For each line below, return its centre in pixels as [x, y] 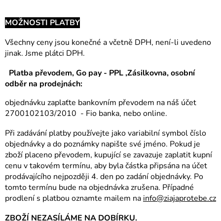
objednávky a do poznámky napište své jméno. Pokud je [103, 144]
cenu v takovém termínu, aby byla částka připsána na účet [106, 166]
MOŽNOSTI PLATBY [42, 22]
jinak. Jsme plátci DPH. [45, 53]
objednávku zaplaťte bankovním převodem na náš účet [101, 102]
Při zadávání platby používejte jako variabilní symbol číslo [106, 133]
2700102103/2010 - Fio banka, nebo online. [86, 113]
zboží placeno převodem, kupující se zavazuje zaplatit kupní [109, 155]
